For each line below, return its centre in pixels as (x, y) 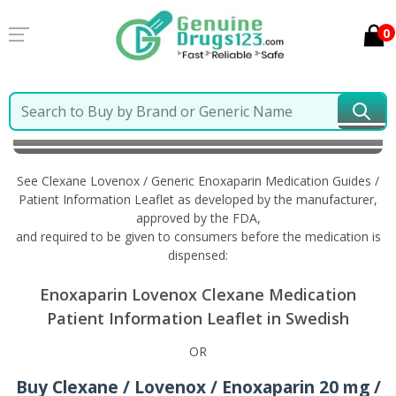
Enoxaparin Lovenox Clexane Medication (198, 294)
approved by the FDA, (198, 218)
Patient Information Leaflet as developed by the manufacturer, (198, 199)
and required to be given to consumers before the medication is (198, 236)
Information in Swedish (95, 135)
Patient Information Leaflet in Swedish (198, 318)
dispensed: (198, 255)
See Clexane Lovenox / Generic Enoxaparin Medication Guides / (198, 181)
